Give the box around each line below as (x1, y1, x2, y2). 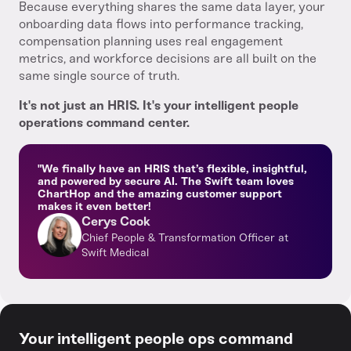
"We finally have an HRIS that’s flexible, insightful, (38, 162, 307, 175)
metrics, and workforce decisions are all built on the (19, 51, 317, 66)
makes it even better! (38, 200, 151, 213)
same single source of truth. (19, 68, 179, 83)
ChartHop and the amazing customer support (38, 187, 282, 201)
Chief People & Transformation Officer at (81, 231, 288, 244)
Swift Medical (81, 246, 149, 259)
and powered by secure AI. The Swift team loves (38, 175, 294, 188)
